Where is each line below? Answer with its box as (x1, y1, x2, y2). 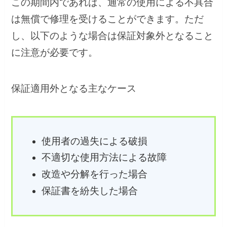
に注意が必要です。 (11, 47, 98, 58)
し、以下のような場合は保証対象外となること (11, 30, 214, 42)
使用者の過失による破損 (41, 135, 147, 146)
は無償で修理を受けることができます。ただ (11, 14, 204, 25)
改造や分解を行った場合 (41, 169, 147, 180)
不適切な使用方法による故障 (41, 152, 167, 163)
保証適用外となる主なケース (11, 83, 137, 94)
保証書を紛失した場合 (41, 185, 138, 196)
